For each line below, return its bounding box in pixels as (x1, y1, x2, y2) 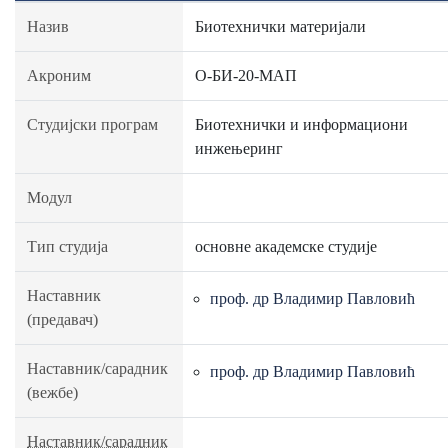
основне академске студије (195, 238, 377, 255)
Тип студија (27, 238, 108, 255)
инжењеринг (195, 140, 283, 157)
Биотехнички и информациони (195, 116, 408, 133)
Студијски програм (27, 116, 158, 133)
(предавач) (27, 311, 98, 328)
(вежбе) (27, 384, 78, 401)
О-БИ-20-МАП (195, 67, 297, 84)
